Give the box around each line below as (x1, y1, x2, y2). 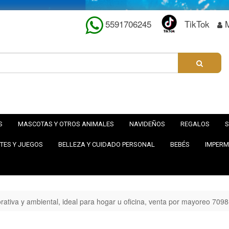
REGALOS (180, 120, 210, 128)
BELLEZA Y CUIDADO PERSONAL (58, 141, 155, 148)
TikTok (185, 17, 210, 31)
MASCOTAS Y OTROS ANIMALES (18, 120, 114, 128)
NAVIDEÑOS (129, 120, 165, 128)
